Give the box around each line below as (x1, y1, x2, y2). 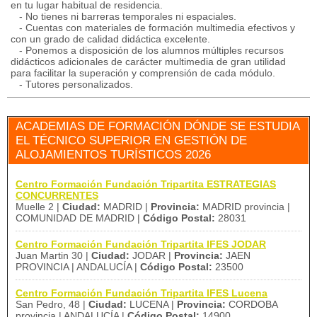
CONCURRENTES (16, 190, 98, 201)
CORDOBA (226, 299, 278, 310)
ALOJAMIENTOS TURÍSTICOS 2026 (16, 148, 211, 161)
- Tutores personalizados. (11, 79, 133, 90)
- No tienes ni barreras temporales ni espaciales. (11, 11, 236, 22)
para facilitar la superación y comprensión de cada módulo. (11, 67, 275, 79)
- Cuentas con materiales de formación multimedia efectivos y (11, 22, 295, 33)
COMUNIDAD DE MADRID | (16, 212, 143, 224)
